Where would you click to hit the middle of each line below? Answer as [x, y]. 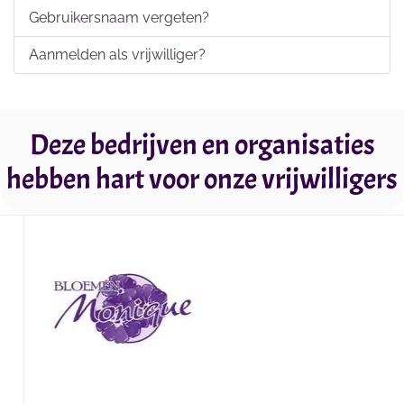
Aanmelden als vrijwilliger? [117, 55]
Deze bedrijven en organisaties [202, 145]
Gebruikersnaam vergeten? [119, 18]
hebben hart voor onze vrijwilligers [202, 179]
